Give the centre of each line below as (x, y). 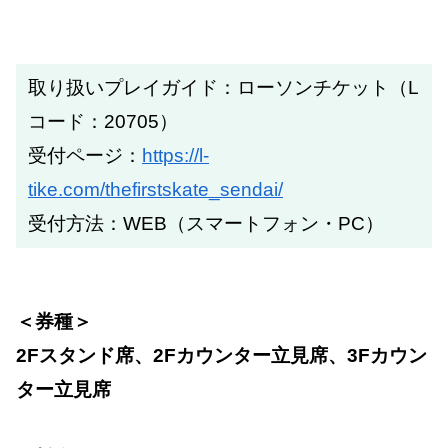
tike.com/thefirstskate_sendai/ (155, 189)
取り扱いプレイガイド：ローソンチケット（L (223, 87)
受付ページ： (85, 155)
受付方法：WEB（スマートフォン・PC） (206, 223)
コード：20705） (103, 121)
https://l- (175, 155)
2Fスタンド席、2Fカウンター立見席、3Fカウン (221, 355)
